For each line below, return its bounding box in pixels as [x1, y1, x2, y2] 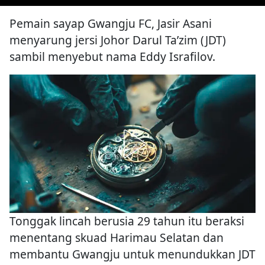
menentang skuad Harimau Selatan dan [9, 230, 224, 246]
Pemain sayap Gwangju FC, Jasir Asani [9, 15, 212, 32]
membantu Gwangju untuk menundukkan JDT [9, 246, 256, 263]
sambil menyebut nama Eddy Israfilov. [9, 49, 215, 65]
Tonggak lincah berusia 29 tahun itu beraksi [9, 213, 244, 230]
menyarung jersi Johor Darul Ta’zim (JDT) [9, 32, 226, 49]
